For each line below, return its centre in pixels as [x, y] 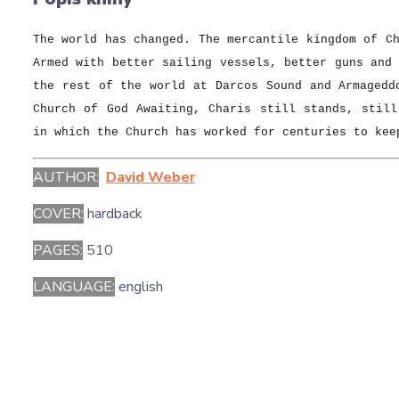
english [139, 287]
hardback [113, 214]
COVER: [58, 214]
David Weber [151, 177]
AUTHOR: [66, 177]
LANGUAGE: [74, 287]
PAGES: [58, 250]
